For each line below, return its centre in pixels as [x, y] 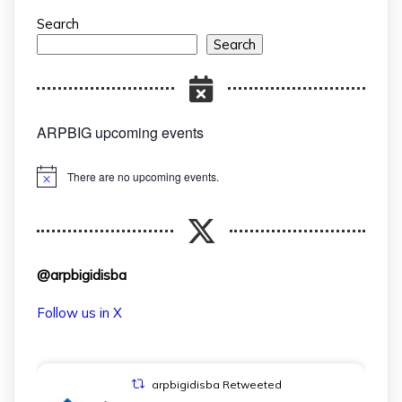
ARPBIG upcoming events [120, 133]
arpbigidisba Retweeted [217, 385]
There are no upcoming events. [143, 176]
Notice [52, 182]
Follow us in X [79, 313]
